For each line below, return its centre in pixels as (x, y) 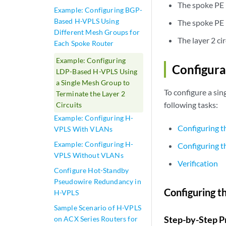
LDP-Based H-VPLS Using (97, 71)
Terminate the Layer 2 (91, 94)
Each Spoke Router (84, 43)
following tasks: (191, 104)
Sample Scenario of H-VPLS (97, 208)
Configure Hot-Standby (91, 170)
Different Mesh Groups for (97, 32)
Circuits (69, 105)
